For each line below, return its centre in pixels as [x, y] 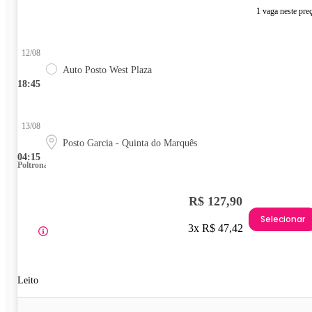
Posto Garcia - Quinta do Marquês [130, 143]
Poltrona [33, 165]
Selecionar [283, 219]
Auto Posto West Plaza [107, 70]
